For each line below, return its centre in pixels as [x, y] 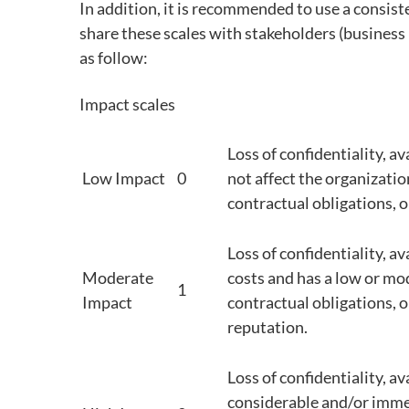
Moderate [118, 278]
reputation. [267, 327]
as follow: [114, 58]
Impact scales [127, 104]
